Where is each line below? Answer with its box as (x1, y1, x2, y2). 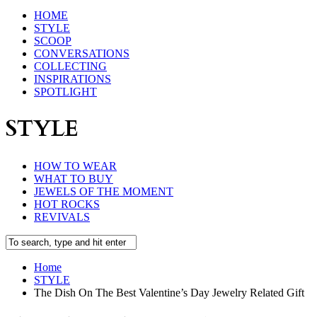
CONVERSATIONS (34, 47, 129, 59)
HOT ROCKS (34, 197, 100, 210)
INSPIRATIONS (34, 72, 111, 85)
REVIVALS (34, 210, 90, 223)
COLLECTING (34, 59, 107, 72)
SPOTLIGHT (34, 85, 97, 98)
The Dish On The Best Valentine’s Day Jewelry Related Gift (34, 286, 304, 299)
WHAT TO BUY (34, 172, 113, 185)
